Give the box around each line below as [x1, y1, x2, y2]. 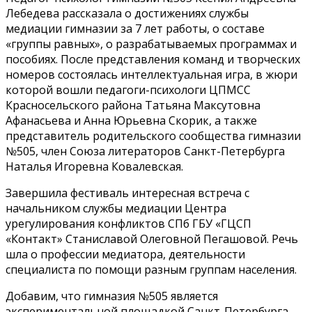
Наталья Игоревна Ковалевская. [6, 158, 183, 174]
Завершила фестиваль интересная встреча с [6, 185, 249, 201]
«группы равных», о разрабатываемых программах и [6, 36, 297, 52]
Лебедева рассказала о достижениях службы [6, 5, 249, 21]
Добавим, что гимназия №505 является [6, 288, 218, 304]
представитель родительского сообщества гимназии [6, 127, 301, 143]
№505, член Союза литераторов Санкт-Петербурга [6, 143, 285, 159]
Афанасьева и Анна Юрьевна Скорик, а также [6, 112, 257, 128]
